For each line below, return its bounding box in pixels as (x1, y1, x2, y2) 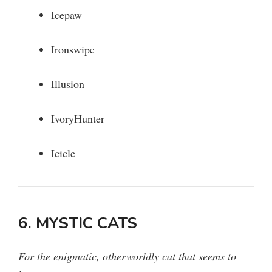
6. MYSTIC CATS (18, 212, 137, 234)
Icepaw (51, 7, 82, 22)
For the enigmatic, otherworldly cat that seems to (18, 249, 236, 264)
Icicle (51, 146, 75, 161)
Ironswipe (51, 42, 95, 57)
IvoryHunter (51, 111, 104, 126)
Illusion (51, 76, 84, 92)
